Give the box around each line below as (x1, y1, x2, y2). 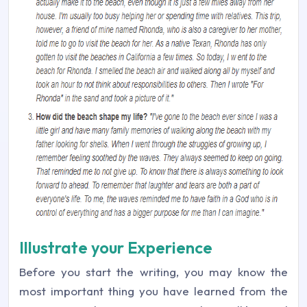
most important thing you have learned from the (19, 284, 288, 298)
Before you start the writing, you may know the (19, 265, 288, 279)
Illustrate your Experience (19, 237, 212, 258)
